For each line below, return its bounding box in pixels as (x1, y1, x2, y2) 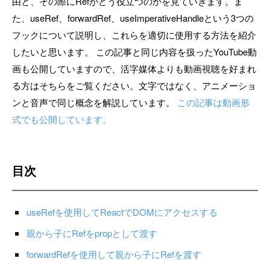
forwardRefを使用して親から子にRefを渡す (27, 248, 201, 260)
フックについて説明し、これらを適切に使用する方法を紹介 (12, 28, 256, 41)
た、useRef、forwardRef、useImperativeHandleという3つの (12, 11, 254, 24)
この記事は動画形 (177, 96, 250, 108)
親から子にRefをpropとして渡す (27, 227, 157, 239)
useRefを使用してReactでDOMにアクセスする (27, 206, 218, 218)
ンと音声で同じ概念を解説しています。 (12, 96, 177, 108)
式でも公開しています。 (12, 113, 111, 125)
